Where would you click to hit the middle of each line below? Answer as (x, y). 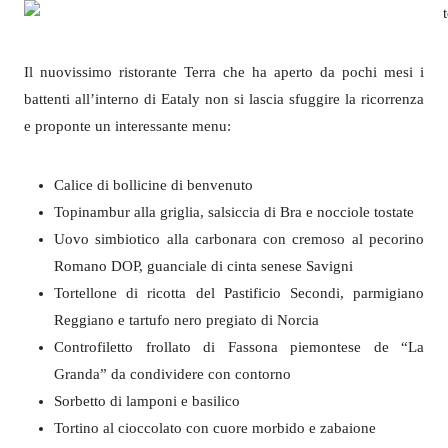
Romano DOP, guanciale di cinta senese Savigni (205, 265)
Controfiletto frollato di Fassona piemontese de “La (239, 346)
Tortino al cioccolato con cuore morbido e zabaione (215, 427)
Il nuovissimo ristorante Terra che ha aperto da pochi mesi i (224, 71)
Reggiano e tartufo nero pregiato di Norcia (186, 319)
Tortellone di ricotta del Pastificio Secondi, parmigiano (239, 292)
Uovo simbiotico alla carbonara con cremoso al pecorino (239, 238)
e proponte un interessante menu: (127, 125)
